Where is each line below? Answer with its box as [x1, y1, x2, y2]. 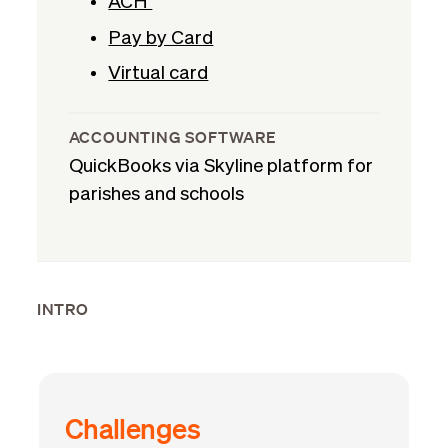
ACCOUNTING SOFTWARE [68, 127, 277, 148]
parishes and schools [68, 185, 244, 205]
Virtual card [108, 64, 209, 84]
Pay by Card [108, 28, 214, 48]
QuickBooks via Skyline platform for [68, 157, 373, 177]
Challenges [64, 410, 201, 445]
